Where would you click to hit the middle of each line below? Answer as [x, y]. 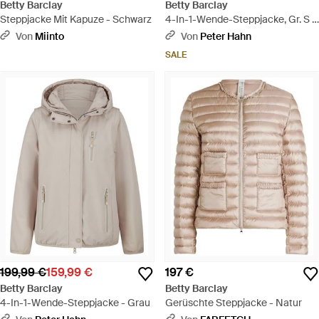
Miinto [49, 37]
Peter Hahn [226, 37]
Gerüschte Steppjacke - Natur [234, 303]
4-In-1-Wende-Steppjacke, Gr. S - [241, 20]
